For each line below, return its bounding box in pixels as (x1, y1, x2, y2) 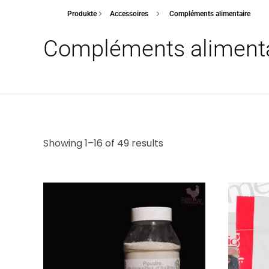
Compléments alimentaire (168, 10, 250, 18)
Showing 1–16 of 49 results (43, 136, 163, 150)
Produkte (67, 10, 97, 18)
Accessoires (110, 10, 148, 18)
